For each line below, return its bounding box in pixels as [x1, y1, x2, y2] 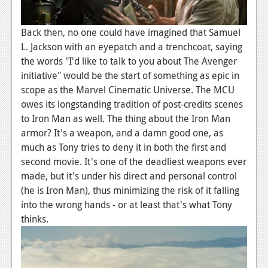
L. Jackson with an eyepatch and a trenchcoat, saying [21, 39, 242, 53]
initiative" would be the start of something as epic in [21, 68, 239, 82]
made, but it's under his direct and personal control [21, 169, 237, 182]
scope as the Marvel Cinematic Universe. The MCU [21, 83, 234, 96]
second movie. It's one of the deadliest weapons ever [21, 154, 246, 168]
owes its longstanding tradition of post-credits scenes [21, 97, 243, 111]
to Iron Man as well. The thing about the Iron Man [21, 111, 230, 125]
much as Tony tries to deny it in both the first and [21, 140, 226, 154]
